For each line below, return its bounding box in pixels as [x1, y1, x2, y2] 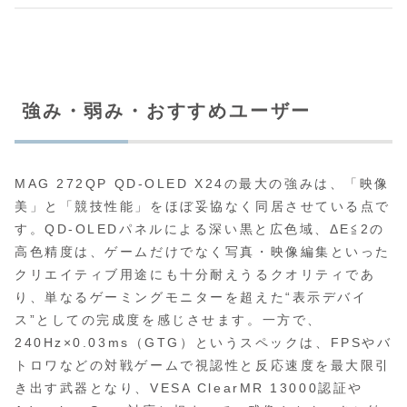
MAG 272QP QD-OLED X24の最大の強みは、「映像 [15, 176, 390, 192]
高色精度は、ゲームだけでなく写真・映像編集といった [15, 244, 391, 260]
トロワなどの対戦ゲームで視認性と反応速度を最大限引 [15, 358, 391, 373]
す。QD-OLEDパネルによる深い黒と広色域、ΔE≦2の [15, 222, 385, 237]
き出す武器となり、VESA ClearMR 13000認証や [15, 381, 363, 396]
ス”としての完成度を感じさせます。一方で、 [15, 313, 323, 328]
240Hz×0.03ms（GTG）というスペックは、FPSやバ [15, 335, 392, 351]
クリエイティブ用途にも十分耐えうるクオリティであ [15, 267, 376, 283]
